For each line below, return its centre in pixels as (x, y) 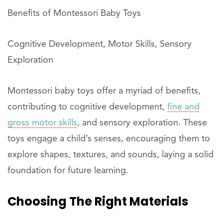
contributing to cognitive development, (87, 107)
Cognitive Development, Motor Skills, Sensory (100, 44)
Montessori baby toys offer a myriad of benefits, (104, 91)
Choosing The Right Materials (98, 201)
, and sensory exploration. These (142, 123)
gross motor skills (42, 123)
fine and (183, 107)
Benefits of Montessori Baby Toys (74, 13)
